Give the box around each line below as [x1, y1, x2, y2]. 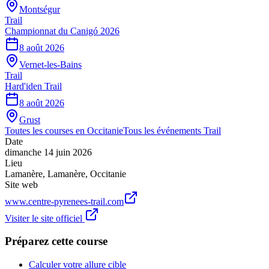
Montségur [19, 4, 60, 14]
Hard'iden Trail [5, 80, 62, 91]
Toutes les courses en [5, 125, 87, 136]
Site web [5, 179, 38, 190]
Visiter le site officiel [5, 213, 85, 223]
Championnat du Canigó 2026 [5, 25, 119, 36]
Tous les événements [123, 125, 204, 136]
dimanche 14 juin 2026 [5, 147, 92, 157]
